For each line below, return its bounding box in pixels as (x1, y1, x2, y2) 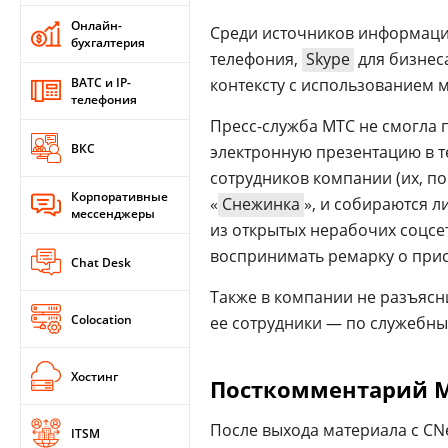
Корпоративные (71, 188, 168, 205)
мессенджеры (71, 205, 155, 222)
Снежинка (222, 193, 300, 216)
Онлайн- (71, 17, 122, 34)
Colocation (71, 310, 132, 328)
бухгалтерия (71, 34, 145, 51)
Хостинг (71, 367, 118, 385)
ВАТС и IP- (71, 74, 131, 91)
